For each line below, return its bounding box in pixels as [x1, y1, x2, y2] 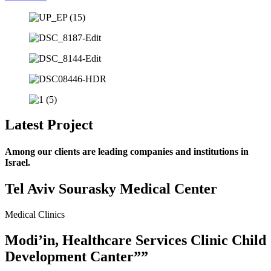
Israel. [5, 157, 30, 168]
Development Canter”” [5, 248, 148, 264]
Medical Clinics [5, 209, 65, 220]
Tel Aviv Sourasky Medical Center [5, 180, 217, 197]
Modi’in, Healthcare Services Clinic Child [5, 232, 266, 248]
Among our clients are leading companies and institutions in [5, 146, 249, 157]
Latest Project [5, 117, 93, 133]
